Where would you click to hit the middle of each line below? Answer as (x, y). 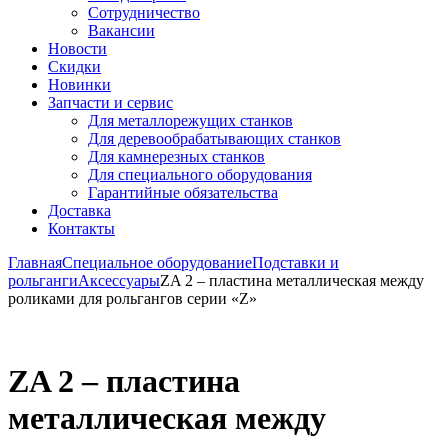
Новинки (79, 84)
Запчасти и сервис (110, 102)
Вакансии (121, 30)
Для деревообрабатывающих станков (214, 138)
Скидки (74, 66)
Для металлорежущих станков (190, 120)
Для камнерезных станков (176, 156)
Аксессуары (119, 280)
